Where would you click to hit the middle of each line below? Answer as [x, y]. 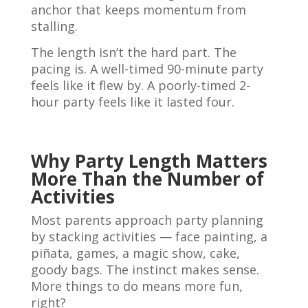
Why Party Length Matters [149, 161]
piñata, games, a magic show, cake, [135, 253]
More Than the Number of [147, 179]
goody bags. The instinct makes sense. [145, 269]
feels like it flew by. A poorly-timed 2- [140, 85]
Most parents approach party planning [147, 220]
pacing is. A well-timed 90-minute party [147, 69]
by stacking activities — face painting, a [149, 236]
